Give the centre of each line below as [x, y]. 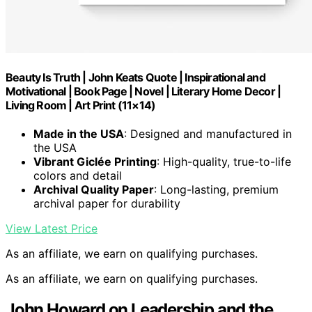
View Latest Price [52, 229]
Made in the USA [79, 134]
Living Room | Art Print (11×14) [81, 105]
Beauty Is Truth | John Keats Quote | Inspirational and [135, 77]
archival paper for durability [107, 204]
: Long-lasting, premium [216, 190]
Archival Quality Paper [94, 190]
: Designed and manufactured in [208, 134]
